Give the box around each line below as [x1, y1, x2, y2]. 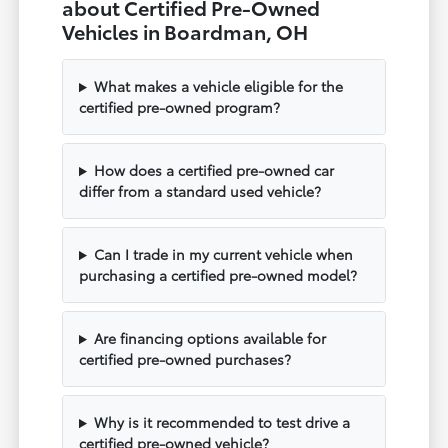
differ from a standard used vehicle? [79, 181, 322, 202]
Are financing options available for [93, 328, 326, 349]
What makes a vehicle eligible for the [93, 76, 343, 97]
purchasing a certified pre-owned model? [79, 265, 358, 286]
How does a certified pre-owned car [93, 160, 334, 181]
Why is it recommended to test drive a [93, 412, 350, 433]
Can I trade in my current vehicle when [93, 244, 353, 265]
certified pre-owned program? [79, 97, 281, 118]
